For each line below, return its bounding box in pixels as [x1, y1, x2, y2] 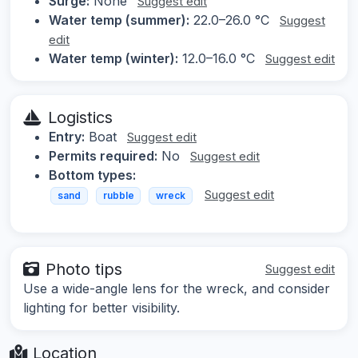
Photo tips [46, 259, 122, 279]
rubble [102, 189, 134, 202]
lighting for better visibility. [23, 299, 180, 316]
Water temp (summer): [49, 12, 189, 29]
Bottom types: [49, 167, 136, 184]
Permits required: [49, 148, 157, 165]
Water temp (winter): [49, 50, 178, 67]
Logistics [48, 108, 113, 128]
